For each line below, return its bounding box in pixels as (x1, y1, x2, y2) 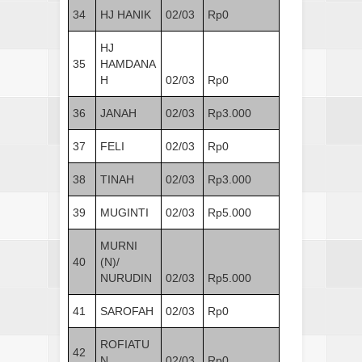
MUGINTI (100, 205, 149, 219)
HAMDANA (100, 57, 156, 70)
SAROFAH (100, 304, 154, 318)
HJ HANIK (100, 7, 151, 21)
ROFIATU (100, 337, 149, 351)
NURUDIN (100, 271, 152, 284)
